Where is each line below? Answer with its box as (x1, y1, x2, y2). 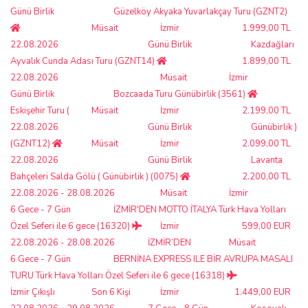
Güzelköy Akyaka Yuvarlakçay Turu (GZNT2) (113, 5, 287, 18)
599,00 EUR (242, 219, 291, 232)
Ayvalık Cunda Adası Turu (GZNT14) (10, 54, 157, 67)
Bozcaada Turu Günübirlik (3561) (113, 87, 247, 100)
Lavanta (251, 153, 283, 166)
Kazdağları (251, 38, 294, 51)
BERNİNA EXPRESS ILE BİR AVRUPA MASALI (113, 252, 293, 265)
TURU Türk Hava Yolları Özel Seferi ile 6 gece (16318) (10, 269, 227, 282)
